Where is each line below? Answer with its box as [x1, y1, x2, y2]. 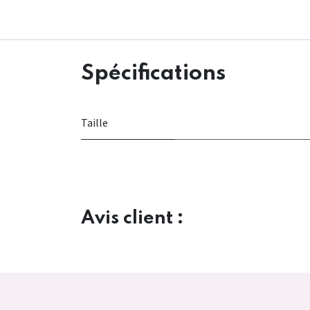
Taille [81, 116, 108, 130]
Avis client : [81, 209, 183, 228]
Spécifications [81, 63, 226, 85]
